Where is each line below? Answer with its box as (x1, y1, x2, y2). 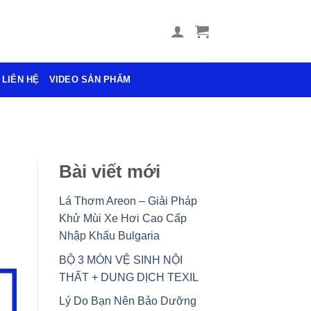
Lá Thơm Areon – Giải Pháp (58, 194, 197, 207)
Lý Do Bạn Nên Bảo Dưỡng (58, 295, 196, 308)
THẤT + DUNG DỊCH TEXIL (58, 271, 199, 283)
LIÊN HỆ (1, 74, 40, 85)
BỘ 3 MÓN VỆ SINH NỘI (58, 253, 183, 266)
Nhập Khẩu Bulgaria (58, 229, 160, 242)
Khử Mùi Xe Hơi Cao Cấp (58, 212, 187, 224)
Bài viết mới (58, 162, 160, 182)
